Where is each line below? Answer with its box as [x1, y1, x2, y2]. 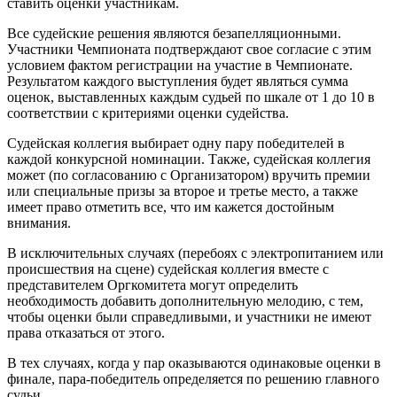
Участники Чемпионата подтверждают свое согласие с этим [7, 42, 371, 58]
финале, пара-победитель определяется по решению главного [7, 371, 379, 387]
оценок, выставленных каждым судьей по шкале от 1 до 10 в [7, 90, 375, 105]
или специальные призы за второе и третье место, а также [7, 183, 358, 199]
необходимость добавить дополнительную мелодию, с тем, [7, 293, 363, 309]
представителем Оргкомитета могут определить [7, 277, 298, 293]
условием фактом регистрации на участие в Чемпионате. [7, 58, 353, 74]
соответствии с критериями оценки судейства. [7, 105, 289, 121]
